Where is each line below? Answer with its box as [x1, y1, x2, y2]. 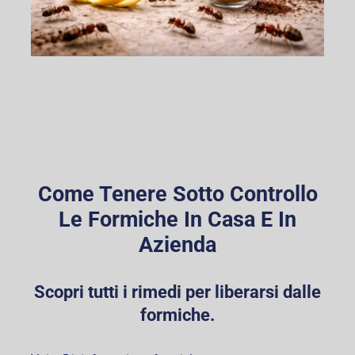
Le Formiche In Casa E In [59, 206, 296, 232]
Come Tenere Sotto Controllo [37, 181, 318, 207]
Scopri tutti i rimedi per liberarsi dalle [34, 282, 321, 303]
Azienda [139, 231, 216, 258]
